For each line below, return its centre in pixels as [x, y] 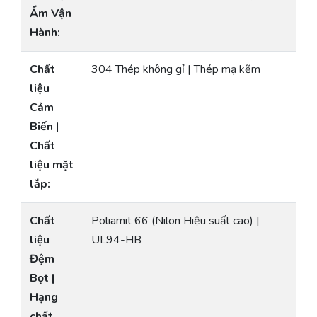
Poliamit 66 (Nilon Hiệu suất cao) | [175, 221]
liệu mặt [52, 165]
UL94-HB [116, 240]
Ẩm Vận [51, 14]
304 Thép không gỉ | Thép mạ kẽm [176, 70]
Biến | [44, 127]
